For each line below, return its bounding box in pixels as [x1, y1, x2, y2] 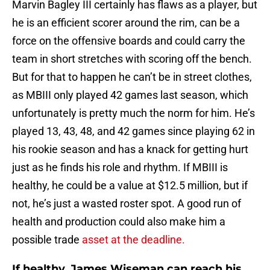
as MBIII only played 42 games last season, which [12, 89, 248, 102]
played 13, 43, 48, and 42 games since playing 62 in [12, 125, 255, 138]
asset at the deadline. [82, 233, 185, 246]
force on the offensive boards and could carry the [12, 34, 245, 48]
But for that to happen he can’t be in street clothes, [12, 71, 252, 84]
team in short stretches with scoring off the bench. [12, 52, 252, 66]
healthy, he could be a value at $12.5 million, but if [12, 179, 248, 192]
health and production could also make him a [12, 215, 225, 228]
